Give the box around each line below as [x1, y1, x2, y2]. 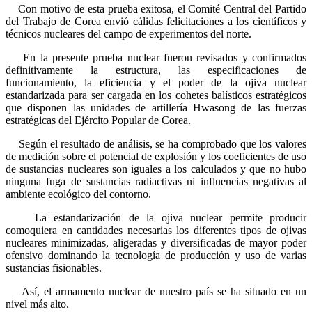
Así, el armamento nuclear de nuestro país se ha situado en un [6, 285, 306, 297]
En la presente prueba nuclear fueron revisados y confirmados [6, 51, 306, 63]
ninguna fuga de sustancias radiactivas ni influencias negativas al [6, 175, 306, 187]
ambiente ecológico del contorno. [6, 187, 151, 200]
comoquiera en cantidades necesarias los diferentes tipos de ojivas [6, 224, 306, 236]
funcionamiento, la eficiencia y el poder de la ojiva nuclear [6, 76, 306, 88]
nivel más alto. [6, 297, 69, 310]
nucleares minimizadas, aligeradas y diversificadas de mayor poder [6, 236, 306, 249]
